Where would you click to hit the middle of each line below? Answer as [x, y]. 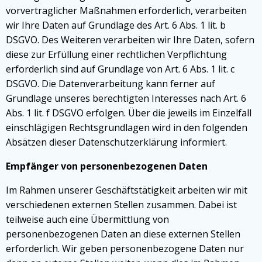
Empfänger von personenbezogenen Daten [107, 166]
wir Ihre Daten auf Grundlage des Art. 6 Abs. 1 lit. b [116, 25]
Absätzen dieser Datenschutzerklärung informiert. [116, 142]
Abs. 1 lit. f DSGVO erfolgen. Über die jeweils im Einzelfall [129, 113]
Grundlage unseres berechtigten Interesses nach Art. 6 [126, 98]
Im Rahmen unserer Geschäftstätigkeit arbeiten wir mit [127, 190]
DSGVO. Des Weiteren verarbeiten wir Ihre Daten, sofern [130, 40]
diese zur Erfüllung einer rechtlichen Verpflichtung [116, 54]
